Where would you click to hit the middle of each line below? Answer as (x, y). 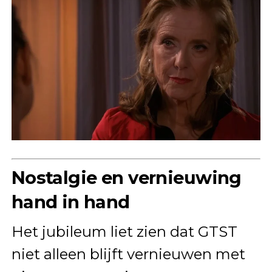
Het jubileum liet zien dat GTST (124, 232)
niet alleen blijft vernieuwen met (128, 254)
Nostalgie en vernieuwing (126, 178)
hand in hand (70, 202)
